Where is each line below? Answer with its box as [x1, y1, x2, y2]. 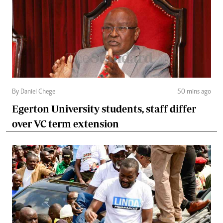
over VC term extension [12, 117, 119, 129]
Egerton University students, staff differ [12, 103, 196, 114]
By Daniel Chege [12, 88, 55, 96]
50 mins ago [177, 88, 211, 96]
